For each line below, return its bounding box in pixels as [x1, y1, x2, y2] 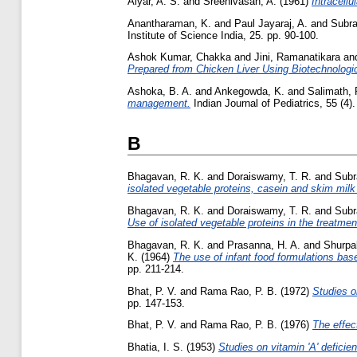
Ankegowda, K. [214, 85, 284, 98]
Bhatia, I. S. [127, 341, 183, 354]
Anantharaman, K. [127, 17, 211, 29]
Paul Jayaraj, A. [234, 17, 308, 29]
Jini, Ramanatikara [254, 51, 340, 64]
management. [127, 97, 190, 110]
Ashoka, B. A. [127, 85, 192, 98]
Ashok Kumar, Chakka [127, 51, 231, 64]
